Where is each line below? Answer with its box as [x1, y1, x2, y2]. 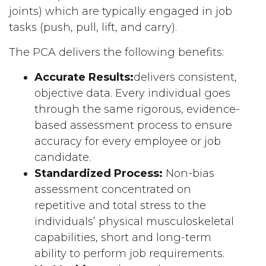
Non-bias [163, 167, 215, 180]
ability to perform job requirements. [34, 247, 225, 260]
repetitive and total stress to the [34, 199, 207, 212]
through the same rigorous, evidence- [34, 103, 240, 116]
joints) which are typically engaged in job [9, 5, 233, 18]
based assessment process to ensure [34, 119, 233, 132]
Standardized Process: [34, 167, 163, 180]
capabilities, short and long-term [34, 231, 212, 244]
